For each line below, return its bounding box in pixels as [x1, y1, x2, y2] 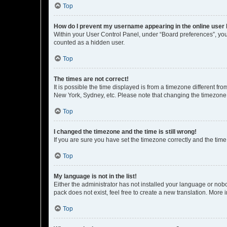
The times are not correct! [54, 75, 129, 83]
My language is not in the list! [54, 173, 137, 180]
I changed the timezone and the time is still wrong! [54, 128, 197, 135]
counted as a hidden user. [54, 39, 125, 46]
